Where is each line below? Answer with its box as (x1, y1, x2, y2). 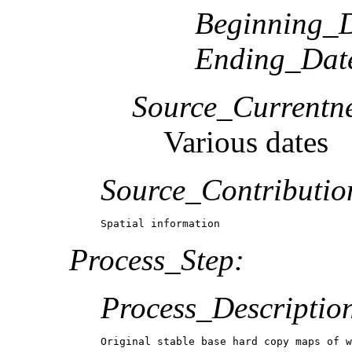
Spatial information (101, 217, 220, 229)
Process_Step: (69, 242, 244, 277)
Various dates (163, 124, 328, 159)
